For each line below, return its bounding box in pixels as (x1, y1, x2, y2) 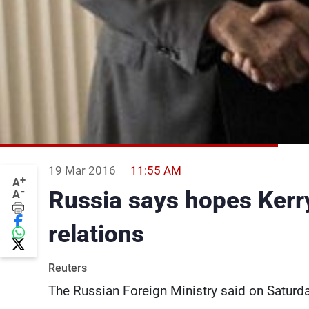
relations (48, 219, 144, 248)
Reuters (48, 261, 87, 275)
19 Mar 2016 (48, 163, 116, 177)
